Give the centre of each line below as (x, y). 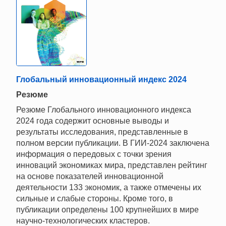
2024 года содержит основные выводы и (93, 121)
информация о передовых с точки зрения (94, 154)
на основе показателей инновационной (90, 177)
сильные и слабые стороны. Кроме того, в (95, 199)
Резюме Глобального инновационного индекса (104, 110)
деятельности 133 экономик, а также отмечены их (109, 188)
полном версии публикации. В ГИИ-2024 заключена (113, 143)
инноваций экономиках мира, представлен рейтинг (112, 165)
